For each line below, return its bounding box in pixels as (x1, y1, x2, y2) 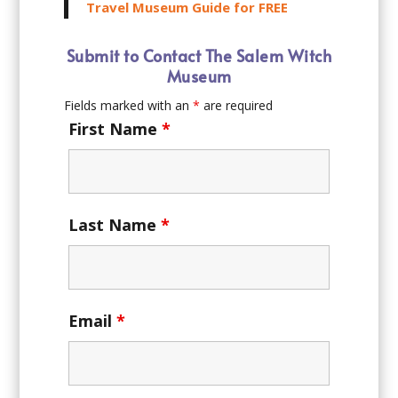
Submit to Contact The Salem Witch (66, 44, 332, 67)
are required (200, 96, 274, 114)
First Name (68, 117, 163, 139)
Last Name (68, 213, 162, 235)
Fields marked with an (64, 96, 194, 114)
